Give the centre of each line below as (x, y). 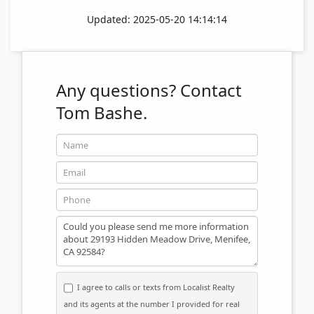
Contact (211, 90)
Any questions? (118, 90)
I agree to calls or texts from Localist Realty (156, 287)
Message (79, 223)
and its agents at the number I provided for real (152, 303)
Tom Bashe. (102, 112)
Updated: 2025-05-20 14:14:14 (157, 19)
